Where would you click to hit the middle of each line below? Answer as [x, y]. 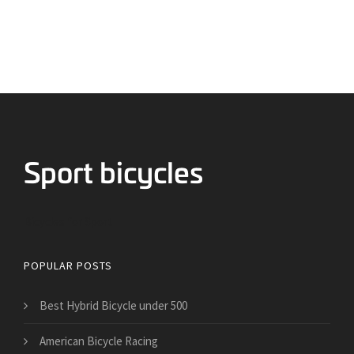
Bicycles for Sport [68, 221]
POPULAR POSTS [68, 265]
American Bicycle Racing [99, 341]
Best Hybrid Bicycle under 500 [113, 305]
